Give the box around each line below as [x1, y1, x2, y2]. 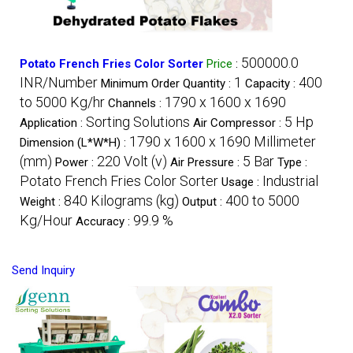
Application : [20, 115, 86, 130]
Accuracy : [76, 214, 133, 229]
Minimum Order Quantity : [101, 76, 234, 91]
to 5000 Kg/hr [20, 93, 105, 110]
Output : [182, 194, 225, 209]
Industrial [262, 172, 318, 189]
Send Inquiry [12, 262, 75, 277]
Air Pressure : [170, 154, 243, 169]
